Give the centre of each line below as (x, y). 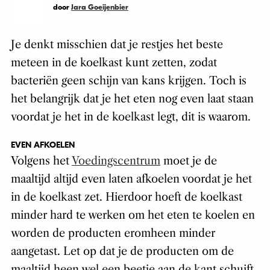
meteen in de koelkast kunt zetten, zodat (114, 63)
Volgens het (41, 161)
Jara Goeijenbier (99, 7)
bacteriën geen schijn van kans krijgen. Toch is (128, 81)
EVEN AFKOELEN (42, 145)
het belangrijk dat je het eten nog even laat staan (132, 99)
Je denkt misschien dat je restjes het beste (117, 45)
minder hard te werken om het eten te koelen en (133, 215)
